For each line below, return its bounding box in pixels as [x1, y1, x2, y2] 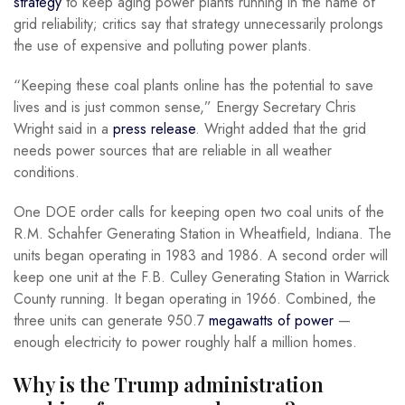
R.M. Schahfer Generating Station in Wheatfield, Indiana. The [14, 223, 391, 245]
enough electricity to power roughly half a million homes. [14, 332, 362, 353]
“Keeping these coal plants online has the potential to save [14, 75, 373, 97]
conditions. [14, 162, 80, 184]
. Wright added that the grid [195, 118, 366, 140]
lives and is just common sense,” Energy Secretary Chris [14, 97, 356, 118]
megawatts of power [209, 310, 334, 332]
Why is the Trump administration [14, 371, 324, 399]
